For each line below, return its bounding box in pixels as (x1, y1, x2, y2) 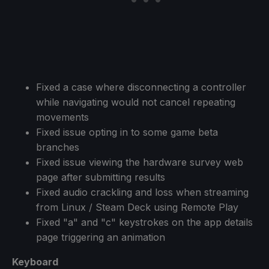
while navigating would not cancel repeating (36, 95, 235, 108)
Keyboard (12, 255, 58, 268)
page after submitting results (36, 171, 165, 183)
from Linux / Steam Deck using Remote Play (36, 201, 238, 213)
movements (36, 110, 89, 123)
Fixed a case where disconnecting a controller (36, 80, 246, 93)
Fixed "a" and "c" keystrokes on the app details (36, 216, 253, 228)
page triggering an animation (36, 231, 165, 243)
